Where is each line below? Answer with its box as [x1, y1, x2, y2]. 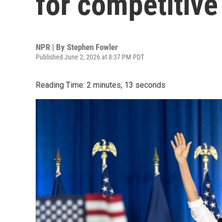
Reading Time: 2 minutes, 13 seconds [36, 80, 166, 90]
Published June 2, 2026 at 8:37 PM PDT [36, 53, 144, 61]
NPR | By [36, 42, 67, 52]
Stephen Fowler [67, 42, 118, 52]
